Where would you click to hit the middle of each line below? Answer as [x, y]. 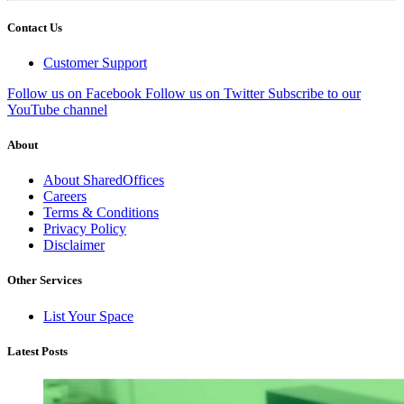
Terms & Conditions [101, 213]
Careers [65, 197]
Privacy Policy [85, 229]
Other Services [45, 280]
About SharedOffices [104, 180]
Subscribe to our [314, 93]
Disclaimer [74, 245]
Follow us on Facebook [74, 93]
